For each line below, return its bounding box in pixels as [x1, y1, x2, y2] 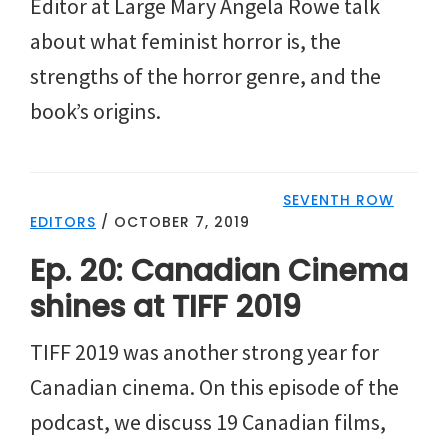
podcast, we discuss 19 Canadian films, [30, 407, 386, 436]
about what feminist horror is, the [30, 26, 341, 55]
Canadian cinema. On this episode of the [30, 372, 399, 401]
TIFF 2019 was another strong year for [30, 337, 379, 366]
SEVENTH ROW [282, 189, 394, 210]
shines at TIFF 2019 [30, 285, 301, 328]
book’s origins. [30, 96, 161, 125]
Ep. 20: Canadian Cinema [30, 249, 408, 292]
